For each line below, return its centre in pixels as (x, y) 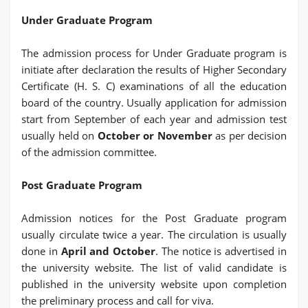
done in (40, 251)
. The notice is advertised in (221, 251)
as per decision (251, 135)
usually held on (58, 135)
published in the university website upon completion (154, 284)
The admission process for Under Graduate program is (154, 53)
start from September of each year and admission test (154, 119)
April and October (108, 251)
